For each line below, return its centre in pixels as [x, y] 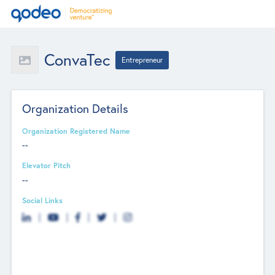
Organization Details [76, 108]
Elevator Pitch [47, 165]
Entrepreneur [142, 60]
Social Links [43, 200]
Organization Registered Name [76, 130]
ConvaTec [77, 60]
